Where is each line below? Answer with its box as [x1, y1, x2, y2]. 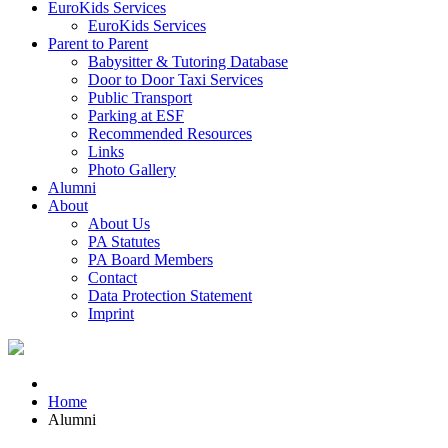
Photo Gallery [88, 161, 176, 178]
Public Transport [88, 89, 192, 106]
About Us [88, 215, 150, 232]
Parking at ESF [88, 107, 184, 124]
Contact [88, 269, 137, 286]
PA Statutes [88, 233, 160, 250]
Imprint [88, 305, 134, 322]
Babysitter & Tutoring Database [88, 53, 288, 70]
